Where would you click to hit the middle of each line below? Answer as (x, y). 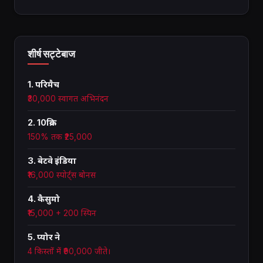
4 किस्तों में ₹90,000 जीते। (69, 252)
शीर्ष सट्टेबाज (51, 54)
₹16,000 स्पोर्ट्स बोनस (62, 175)
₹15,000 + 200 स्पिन (62, 213)
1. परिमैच (43, 85)
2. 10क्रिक (42, 123)
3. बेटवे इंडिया (52, 161)
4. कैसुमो (44, 199)
